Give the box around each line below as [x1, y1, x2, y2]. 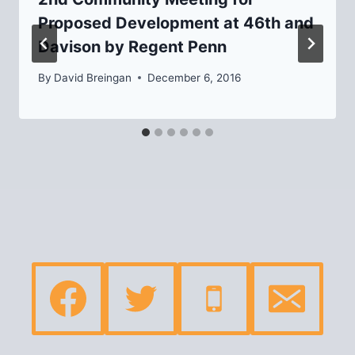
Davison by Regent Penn [38, 37, 227, 57]
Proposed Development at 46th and [38, 13, 314, 33]
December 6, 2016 [147, 71, 242, 84]
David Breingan [54, 71, 132, 84]
